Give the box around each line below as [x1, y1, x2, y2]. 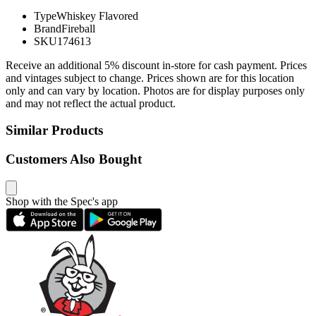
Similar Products [6, 123, 103, 138]
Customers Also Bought [6, 152, 142, 167]
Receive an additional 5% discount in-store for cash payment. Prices [6, 59, 307, 71]
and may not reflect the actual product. [6, 97, 176, 109]
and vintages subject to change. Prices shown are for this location [6, 71, 294, 84]
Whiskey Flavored [56, 9, 138, 22]
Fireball [61, 22, 95, 35]
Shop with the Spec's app [6, 195, 118, 207]
